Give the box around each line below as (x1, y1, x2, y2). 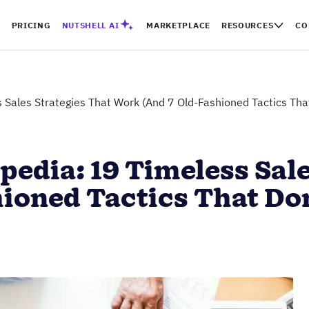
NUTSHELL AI (61, 19, 119, 30)
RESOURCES (221, 19, 274, 30)
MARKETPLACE (146, 19, 210, 30)
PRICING (11, 19, 51, 30)
